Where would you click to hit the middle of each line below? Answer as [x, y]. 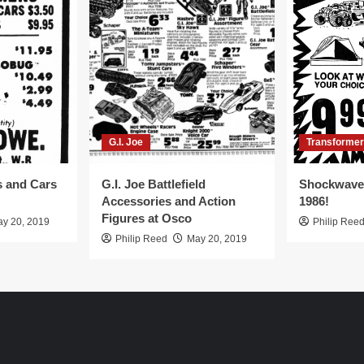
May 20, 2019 [217, 239]
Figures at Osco [147, 218]
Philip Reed [141, 239]
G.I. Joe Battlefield [154, 184]
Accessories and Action [169, 201]
